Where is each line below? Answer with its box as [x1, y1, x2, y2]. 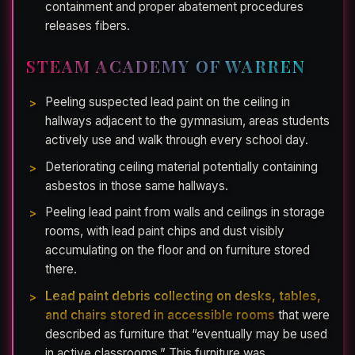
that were [275, 307, 330, 323]
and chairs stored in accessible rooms [45, 307, 275, 323]
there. [45, 261, 77, 277]
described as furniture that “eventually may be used [45, 326, 327, 342]
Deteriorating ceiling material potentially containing [45, 158, 318, 174]
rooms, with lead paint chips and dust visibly [45, 223, 284, 239]
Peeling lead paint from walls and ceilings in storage [45, 204, 325, 220]
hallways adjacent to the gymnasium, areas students [45, 113, 330, 129]
